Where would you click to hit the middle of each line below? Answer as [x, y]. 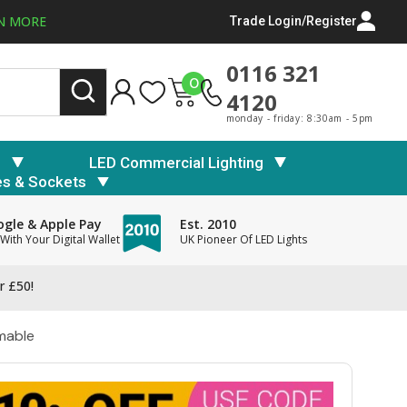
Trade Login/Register [293, 21]
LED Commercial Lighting [176, 162]
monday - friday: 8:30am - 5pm [300, 118]
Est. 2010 [208, 224]
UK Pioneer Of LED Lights [243, 240]
